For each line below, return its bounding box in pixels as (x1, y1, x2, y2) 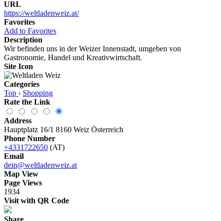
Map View (4, 169, 38, 178)
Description (4, 35, 42, 44)
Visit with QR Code (4, 196, 69, 205)
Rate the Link (4, 97, 50, 106)
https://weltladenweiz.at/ (4, 8, 79, 17)
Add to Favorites (4, 26, 56, 35)
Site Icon (4, 62, 33, 71)
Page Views (4, 178, 42, 187)
